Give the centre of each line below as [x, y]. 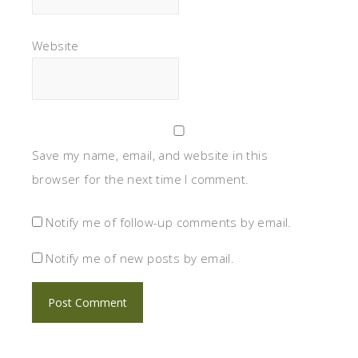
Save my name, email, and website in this [150, 155]
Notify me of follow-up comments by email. [169, 222]
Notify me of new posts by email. [140, 258]
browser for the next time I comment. [141, 179]
